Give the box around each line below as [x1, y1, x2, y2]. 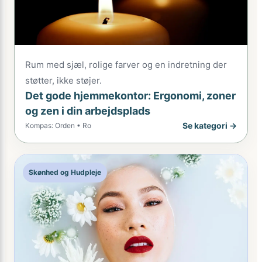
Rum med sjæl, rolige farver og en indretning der [25, 59, 227, 70]
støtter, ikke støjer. [25, 75, 102, 86]
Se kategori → [182, 120, 237, 130]
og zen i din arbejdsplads [25, 105, 150, 117]
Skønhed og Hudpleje [29, 168, 101, 177]
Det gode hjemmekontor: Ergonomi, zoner [25, 89, 236, 102]
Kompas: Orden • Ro [25, 120, 91, 130]
